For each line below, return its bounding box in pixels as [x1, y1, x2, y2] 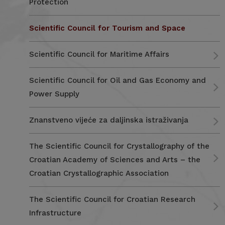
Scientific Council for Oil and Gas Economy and [29, 76, 206, 85]
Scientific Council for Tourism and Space [29, 24, 185, 33]
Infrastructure [29, 208, 81, 217]
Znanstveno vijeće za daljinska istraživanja [29, 116, 188, 125]
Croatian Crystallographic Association [29, 169, 169, 178]
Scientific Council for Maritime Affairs [29, 50, 169, 59]
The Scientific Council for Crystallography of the [29, 142, 209, 151]
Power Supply [29, 89, 79, 98]
